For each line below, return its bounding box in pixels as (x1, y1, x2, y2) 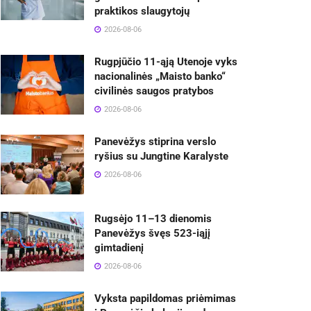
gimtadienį (94, 242, 144, 255)
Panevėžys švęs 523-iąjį (94, 227, 210, 240)
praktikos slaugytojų (94, 5, 190, 18)
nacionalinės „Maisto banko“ (94, 70, 226, 83)
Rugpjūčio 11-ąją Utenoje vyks (94, 56, 237, 69)
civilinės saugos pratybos (94, 85, 214, 98)
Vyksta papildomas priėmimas (94, 292, 236, 305)
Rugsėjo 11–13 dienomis (94, 212, 212, 226)
